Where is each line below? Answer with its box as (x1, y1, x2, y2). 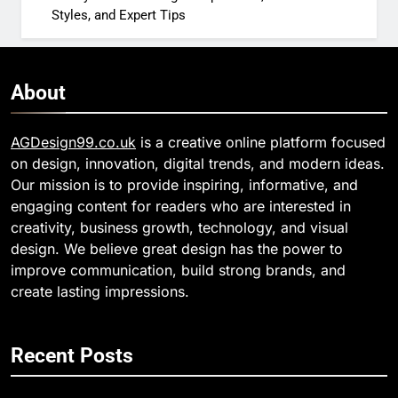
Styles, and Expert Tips (52, 6, 186, 23)
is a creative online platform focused (136, 132, 386, 151)
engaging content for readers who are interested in (11, 196, 351, 215)
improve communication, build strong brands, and (11, 260, 346, 279)
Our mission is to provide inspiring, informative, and (11, 175, 358, 194)
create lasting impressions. (11, 282, 189, 300)
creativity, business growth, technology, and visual (11, 218, 348, 236)
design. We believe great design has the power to (11, 239, 343, 258)
